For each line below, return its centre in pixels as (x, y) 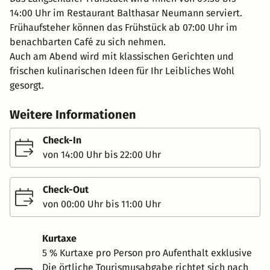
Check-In (62, 140)
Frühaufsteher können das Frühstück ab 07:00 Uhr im (124, 27)
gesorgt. (27, 85)
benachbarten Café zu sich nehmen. (88, 42)
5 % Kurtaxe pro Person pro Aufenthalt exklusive (147, 253)
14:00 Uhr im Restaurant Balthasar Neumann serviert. (126, 13)
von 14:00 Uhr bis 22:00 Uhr (102, 154)
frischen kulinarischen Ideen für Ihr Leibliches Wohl (122, 71)
